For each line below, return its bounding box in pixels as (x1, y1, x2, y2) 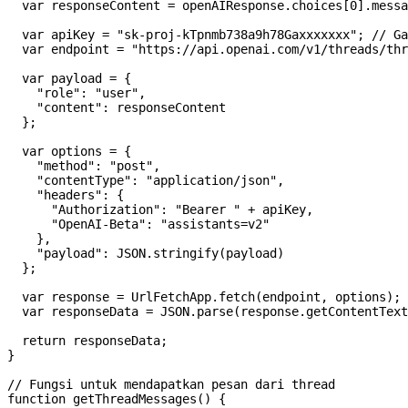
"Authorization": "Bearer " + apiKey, (7, 202, 313, 218)
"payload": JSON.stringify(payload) (7, 246, 284, 261)
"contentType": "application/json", (7, 173, 284, 189)
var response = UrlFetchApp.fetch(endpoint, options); (7, 290, 401, 305)
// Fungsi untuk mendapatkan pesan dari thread (7, 377, 335, 393)
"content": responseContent (7, 100, 226, 116)
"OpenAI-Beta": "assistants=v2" (7, 217, 270, 232)
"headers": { (7, 188, 124, 203)
